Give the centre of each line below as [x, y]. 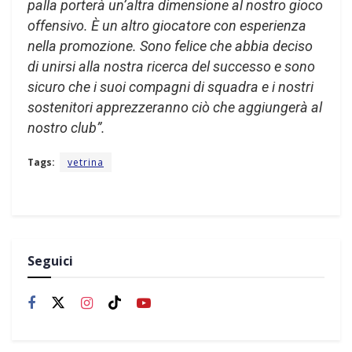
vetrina [86, 162]
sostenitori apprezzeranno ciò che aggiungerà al [175, 107]
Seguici [50, 260]
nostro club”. [66, 127]
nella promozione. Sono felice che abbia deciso [170, 46]
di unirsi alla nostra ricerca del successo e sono [171, 66]
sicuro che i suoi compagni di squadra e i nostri [170, 86]
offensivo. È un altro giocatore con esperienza [167, 25]
